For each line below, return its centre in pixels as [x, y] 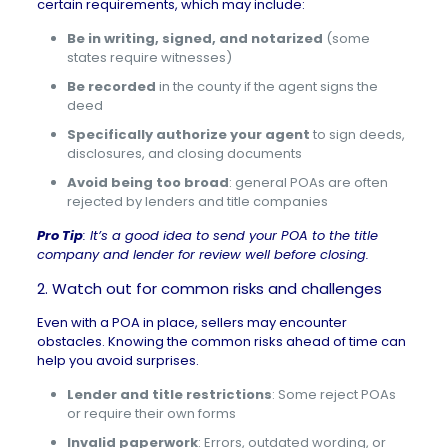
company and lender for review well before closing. [202, 254]
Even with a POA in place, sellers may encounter [191, 322]
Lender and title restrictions [169, 394]
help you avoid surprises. [117, 360]
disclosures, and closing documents [184, 153]
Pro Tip [59, 235]
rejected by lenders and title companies [197, 201]
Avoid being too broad [147, 182]
